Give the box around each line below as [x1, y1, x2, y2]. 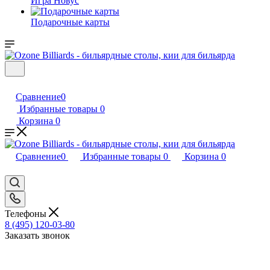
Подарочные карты [31, 17, 110, 27]
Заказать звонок [5, 230, 70, 240]
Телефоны [5, 208, 49, 219]
